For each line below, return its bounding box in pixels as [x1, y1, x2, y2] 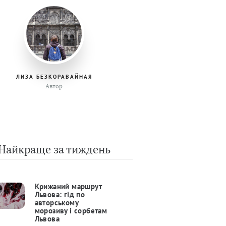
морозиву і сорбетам [34, 206, 107, 216]
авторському [34, 198, 78, 208]
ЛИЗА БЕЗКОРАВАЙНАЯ [16, 73, 92, 81]
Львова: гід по [34, 190, 85, 200]
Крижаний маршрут [34, 182, 102, 192]
